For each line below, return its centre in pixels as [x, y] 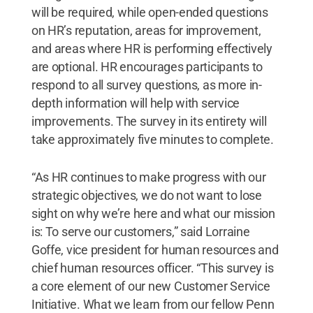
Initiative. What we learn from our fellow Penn [153, 304]
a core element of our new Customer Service [151, 286]
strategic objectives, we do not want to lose [146, 195]
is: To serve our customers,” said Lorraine [140, 231]
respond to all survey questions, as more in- [146, 85]
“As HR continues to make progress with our [148, 177]
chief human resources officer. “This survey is [152, 268]
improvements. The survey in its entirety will [149, 121]
